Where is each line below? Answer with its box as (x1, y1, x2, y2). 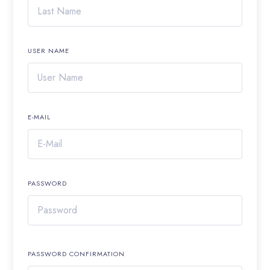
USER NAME (28, 46, 70, 55)
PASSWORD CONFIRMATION (28, 249, 125, 259)
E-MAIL (28, 112, 51, 122)
